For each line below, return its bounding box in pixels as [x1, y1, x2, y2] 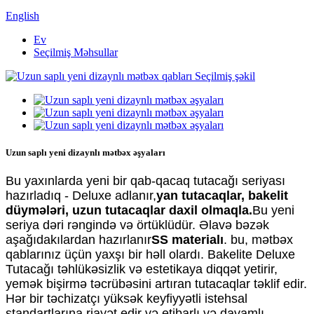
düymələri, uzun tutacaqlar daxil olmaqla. [6, 203, 252, 218]
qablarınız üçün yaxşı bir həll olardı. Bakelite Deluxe [6, 247, 295, 262]
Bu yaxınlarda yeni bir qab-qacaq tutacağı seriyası [6, 174, 285, 189]
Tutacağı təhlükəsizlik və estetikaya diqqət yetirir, [6, 262, 278, 277]
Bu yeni [252, 203, 294, 218]
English [6, 10, 39, 22]
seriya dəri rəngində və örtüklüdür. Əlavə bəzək [6, 218, 269, 233]
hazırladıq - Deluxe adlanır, [6, 189, 156, 203]
